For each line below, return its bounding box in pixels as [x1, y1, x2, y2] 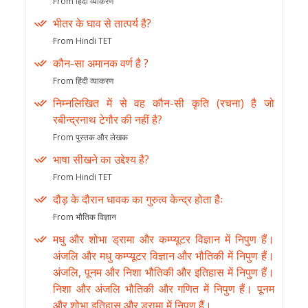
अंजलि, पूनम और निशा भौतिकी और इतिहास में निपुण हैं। [53, 265, 274, 280]
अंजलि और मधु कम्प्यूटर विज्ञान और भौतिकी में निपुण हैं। [53, 248, 274, 264]
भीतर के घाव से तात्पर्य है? [53, 16, 151, 32]
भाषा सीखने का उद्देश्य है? [53, 152, 149, 168]
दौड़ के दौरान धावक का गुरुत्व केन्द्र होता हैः [53, 192, 223, 208]
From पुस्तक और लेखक [53, 131, 128, 144]
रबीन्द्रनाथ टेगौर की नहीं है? [53, 112, 162, 128]
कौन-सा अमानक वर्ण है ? [53, 56, 148, 71]
